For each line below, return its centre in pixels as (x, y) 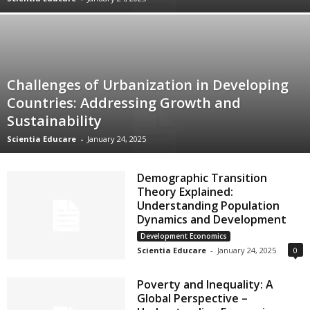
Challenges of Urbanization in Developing (148, 85)
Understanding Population (209, 206)
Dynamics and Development (212, 219)
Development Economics (184, 236)
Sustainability (54, 121)
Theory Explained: (185, 192)
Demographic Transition (202, 178)
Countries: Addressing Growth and (124, 103)
